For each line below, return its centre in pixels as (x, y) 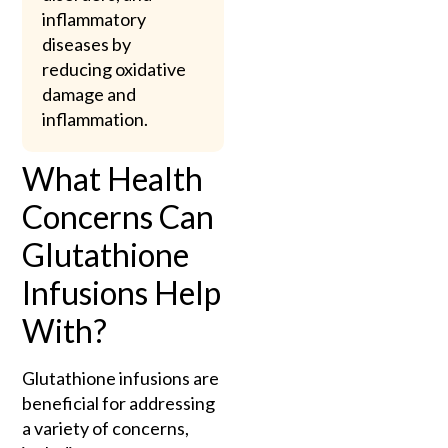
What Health (113, 178)
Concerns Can (118, 216)
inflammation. (95, 118)
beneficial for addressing (119, 402)
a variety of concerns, (106, 427)
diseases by (87, 43)
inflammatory (94, 18)
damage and (89, 93)
